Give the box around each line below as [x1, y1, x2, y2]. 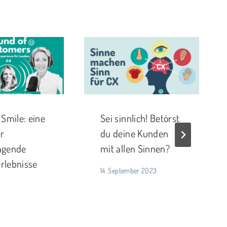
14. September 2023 [100, 165, 157, 175]
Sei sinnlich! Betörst [100, 111, 180, 125]
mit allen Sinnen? [100, 142, 170, 156]
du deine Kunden [100, 127, 169, 140]
